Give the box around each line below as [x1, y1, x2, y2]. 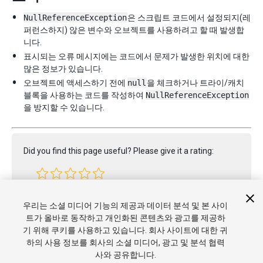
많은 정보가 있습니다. [23, 64, 103, 73]
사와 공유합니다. [95, 250, 156, 259]
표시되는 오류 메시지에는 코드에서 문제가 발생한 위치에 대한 [23, 52, 249, 61]
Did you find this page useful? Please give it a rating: [23, 146, 214, 156]
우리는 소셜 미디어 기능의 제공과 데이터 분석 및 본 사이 [23, 201, 228, 210]
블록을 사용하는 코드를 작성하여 [23, 90, 146, 100]
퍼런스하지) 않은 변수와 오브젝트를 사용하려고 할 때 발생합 [23, 25, 244, 35]
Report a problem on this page [23, 193, 135, 203]
